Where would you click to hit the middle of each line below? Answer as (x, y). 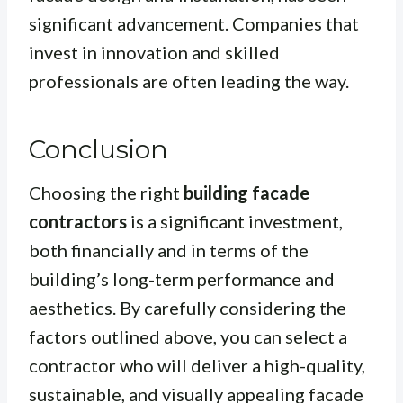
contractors (78, 222)
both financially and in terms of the (169, 251)
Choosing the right (106, 193)
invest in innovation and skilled (154, 53)
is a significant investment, (235, 222)
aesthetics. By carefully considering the (188, 308)
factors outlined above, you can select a (188, 337)
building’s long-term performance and (182, 279)
